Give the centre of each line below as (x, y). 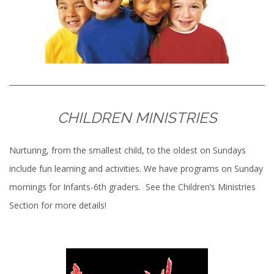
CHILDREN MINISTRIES (137, 117)
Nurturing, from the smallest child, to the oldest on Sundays (128, 150)
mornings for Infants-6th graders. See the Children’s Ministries (132, 187)
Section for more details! (58, 205)
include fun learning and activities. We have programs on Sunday (136, 168)
